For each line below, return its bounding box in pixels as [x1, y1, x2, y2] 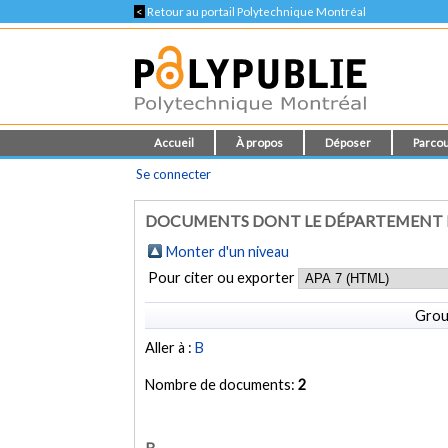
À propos [236, 136, 284, 149]
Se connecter [136, 166, 212, 182]
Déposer [325, 136, 372, 149]
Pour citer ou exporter [148, 269, 299, 286]
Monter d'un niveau [166, 243, 290, 260]
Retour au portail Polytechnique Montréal [145, 5, 367, 18]
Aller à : [145, 339, 196, 357]
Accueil [154, 136, 195, 149]
